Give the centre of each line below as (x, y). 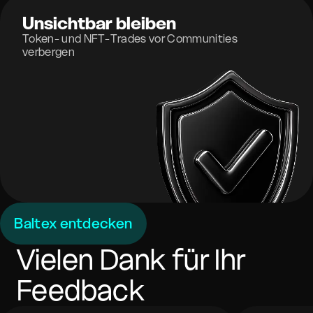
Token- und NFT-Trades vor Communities (130, 38)
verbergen (49, 52)
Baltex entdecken (73, 224)
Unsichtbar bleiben (99, 23)
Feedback (81, 290)
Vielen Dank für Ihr (131, 260)
